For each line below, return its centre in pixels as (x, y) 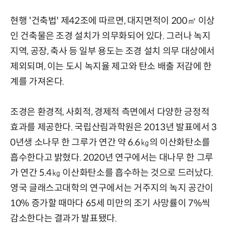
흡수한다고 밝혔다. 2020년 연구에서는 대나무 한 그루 (112, 158)
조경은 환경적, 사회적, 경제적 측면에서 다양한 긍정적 (110, 112)
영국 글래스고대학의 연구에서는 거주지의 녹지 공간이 (112, 188)
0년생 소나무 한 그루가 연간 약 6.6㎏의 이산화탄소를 (110, 143)
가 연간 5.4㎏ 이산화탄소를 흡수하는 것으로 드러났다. (112, 173)
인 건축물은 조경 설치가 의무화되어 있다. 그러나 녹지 (110, 36)
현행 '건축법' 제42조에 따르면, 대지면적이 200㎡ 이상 (113, 21)
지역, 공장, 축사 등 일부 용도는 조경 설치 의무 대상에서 (113, 51)
